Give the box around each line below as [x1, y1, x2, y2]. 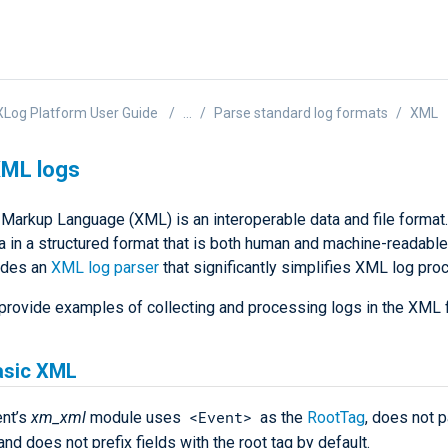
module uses [86, 407, 185, 427]
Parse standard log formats [214, 105, 388, 121]
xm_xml [31, 407, 86, 427]
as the [255, 407, 307, 427]
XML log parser [51, 258, 159, 277]
